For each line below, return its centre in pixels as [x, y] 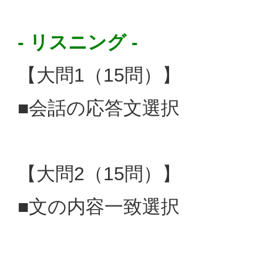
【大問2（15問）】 [100, 173]
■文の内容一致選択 [99, 206]
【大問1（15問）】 [100, 75]
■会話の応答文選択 [99, 108]
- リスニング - [78, 42]
